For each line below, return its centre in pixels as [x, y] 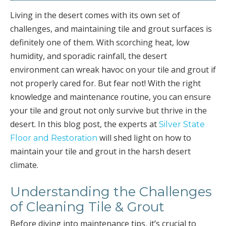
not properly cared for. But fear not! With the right [105, 83]
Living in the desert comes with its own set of [95, 15]
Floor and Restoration [54, 138]
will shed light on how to [144, 138]
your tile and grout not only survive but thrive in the [108, 110]
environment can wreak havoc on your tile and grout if [113, 70]
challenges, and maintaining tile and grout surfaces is [111, 29]
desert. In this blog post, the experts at [84, 124]
